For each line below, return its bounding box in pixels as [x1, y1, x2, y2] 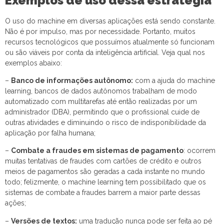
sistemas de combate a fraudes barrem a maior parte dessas [5, 188, 200, 197]
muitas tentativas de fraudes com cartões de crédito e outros [5, 157, 201, 165]
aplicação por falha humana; [5, 128, 95, 137]
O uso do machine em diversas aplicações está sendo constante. [5, 16, 215, 25]
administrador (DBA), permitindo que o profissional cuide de [5, 107, 199, 116]
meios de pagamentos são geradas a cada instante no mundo [5, 167, 205, 176]
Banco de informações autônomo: [11, 76, 133, 84]
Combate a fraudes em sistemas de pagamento [11, 146, 183, 155]
